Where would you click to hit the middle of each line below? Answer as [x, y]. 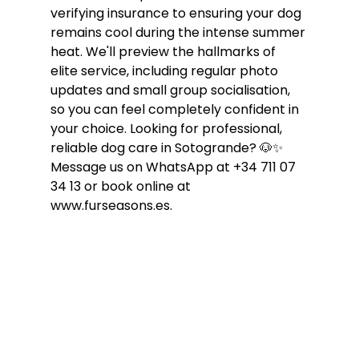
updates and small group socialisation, [171, 90]
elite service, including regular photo [165, 71]
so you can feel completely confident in [176, 109]
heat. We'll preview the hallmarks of [164, 51]
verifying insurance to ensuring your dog [177, 13]
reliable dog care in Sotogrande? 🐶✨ [168, 147]
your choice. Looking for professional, [167, 128]
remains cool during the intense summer [179, 32]
